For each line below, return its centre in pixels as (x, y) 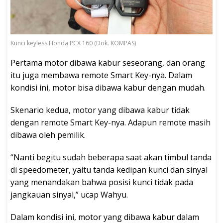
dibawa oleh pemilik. (48, 135)
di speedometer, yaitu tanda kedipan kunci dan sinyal (109, 169)
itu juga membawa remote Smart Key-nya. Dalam (101, 75)
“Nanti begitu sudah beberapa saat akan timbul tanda (111, 157)
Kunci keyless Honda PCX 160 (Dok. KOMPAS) (73, 43)
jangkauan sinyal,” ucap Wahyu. (69, 194)
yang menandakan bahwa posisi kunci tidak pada (102, 182)
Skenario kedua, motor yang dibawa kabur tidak (100, 110)
